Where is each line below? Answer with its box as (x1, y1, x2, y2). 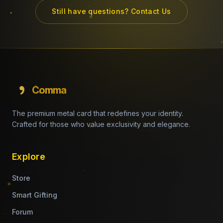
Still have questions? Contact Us (52, 7, 171, 15)
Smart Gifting (12, 191, 57, 199)
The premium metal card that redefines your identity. (12, 109, 183, 117)
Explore (12, 151, 46, 162)
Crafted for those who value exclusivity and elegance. (12, 120, 190, 128)
